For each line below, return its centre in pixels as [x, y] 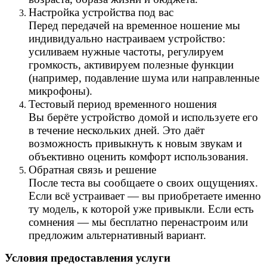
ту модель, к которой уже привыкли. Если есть [141, 209]
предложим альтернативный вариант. [117, 235]
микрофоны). [60, 91]
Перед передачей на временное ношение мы [134, 25]
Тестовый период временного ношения [123, 104]
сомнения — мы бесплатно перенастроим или [138, 222]
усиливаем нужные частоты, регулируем [126, 51]
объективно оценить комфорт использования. [139, 156]
